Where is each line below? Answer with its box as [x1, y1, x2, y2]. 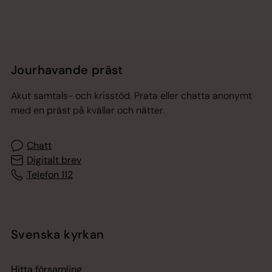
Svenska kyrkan [11, 226, 104, 242]
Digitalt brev [27, 153, 81, 166]
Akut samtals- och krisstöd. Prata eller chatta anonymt [11, 89, 252, 102]
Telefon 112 [27, 168, 73, 181]
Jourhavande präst [11, 61, 123, 78]
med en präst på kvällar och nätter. [11, 103, 165, 117]
